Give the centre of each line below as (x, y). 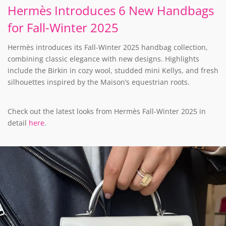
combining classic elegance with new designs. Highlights (103, 59)
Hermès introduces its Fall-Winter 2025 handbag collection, (108, 47)
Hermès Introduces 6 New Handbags (111, 11)
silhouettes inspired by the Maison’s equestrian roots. (99, 82)
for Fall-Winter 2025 (63, 28)
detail (18, 123)
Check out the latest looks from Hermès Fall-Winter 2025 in (107, 111)
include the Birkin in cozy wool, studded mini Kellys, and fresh (113, 71)
